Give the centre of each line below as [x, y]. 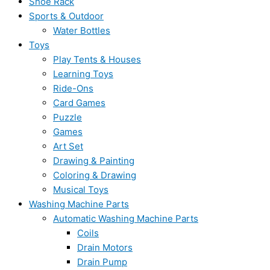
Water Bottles [82, 30]
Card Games [79, 103]
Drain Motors [105, 247]
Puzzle [67, 117]
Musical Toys [81, 190]
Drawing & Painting [94, 161]
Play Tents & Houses [97, 59]
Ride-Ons [73, 88]
